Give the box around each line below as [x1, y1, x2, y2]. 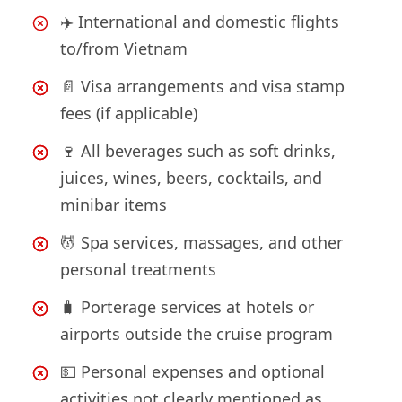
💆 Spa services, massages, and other [60, 232, 343, 254]
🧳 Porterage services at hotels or [60, 296, 314, 319]
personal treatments [60, 258, 216, 281]
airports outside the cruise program [60, 323, 333, 345]
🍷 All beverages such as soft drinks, [60, 140, 336, 162]
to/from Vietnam [60, 38, 188, 60]
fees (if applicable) [60, 102, 197, 125]
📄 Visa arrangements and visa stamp [60, 75, 345, 98]
